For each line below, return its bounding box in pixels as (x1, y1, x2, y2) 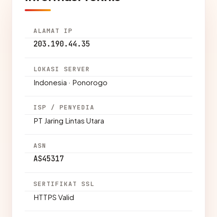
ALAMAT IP (33, 27, 73, 35)
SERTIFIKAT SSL (33, 180, 95, 188)
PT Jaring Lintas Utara (33, 116, 104, 125)
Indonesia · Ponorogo (33, 77, 108, 87)
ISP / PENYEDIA (33, 103, 95, 111)
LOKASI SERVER (33, 65, 91, 73)
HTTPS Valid (33, 192, 74, 201)
